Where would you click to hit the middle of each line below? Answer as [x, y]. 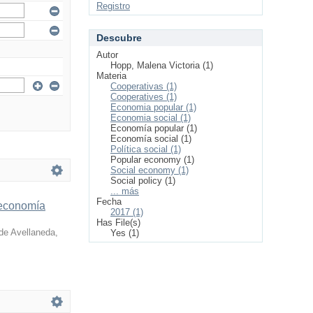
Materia [111, 76]
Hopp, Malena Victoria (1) [162, 65]
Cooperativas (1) [144, 86]
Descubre [119, 38]
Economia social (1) [151, 118]
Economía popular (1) [154, 128]
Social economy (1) [150, 170]
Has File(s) [118, 223]
